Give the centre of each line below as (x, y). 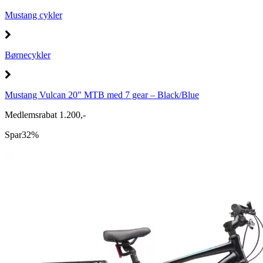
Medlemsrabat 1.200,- (45, 115)
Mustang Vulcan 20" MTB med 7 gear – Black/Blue (102, 95)
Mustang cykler (33, 15)
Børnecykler (28, 55)
